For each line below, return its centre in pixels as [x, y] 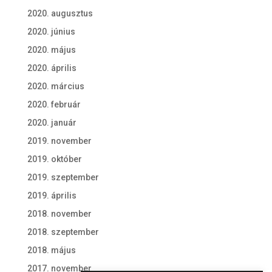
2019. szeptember [63, 178]
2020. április [52, 68]
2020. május [51, 50]
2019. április [52, 196]
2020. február [54, 105]
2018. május [51, 250]
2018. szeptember [63, 232]
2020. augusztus [60, 14]
